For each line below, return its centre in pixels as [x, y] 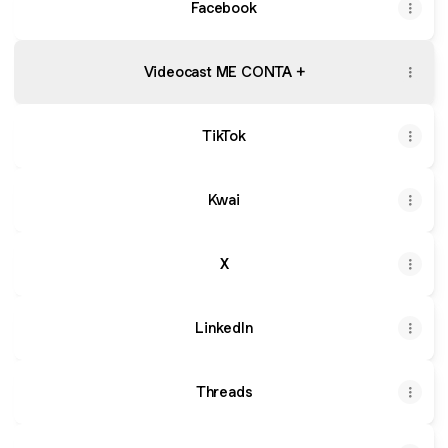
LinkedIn [224, 327]
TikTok [224, 135]
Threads [224, 391]
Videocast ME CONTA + [224, 71]
